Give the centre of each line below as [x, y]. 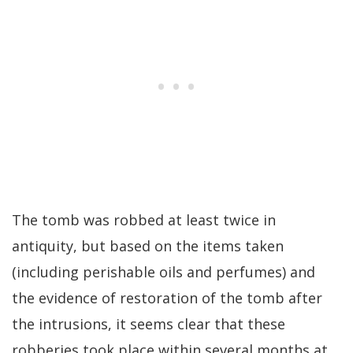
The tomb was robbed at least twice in [144, 220]
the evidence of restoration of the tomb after [167, 298]
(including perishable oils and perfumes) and [163, 272]
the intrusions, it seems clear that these [149, 324]
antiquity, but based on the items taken [148, 246]
